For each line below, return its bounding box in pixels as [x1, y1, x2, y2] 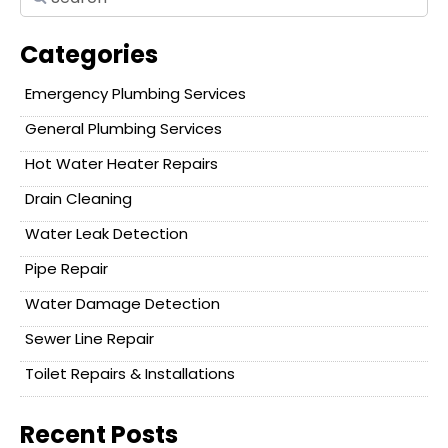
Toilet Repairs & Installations [25, 363, 235, 385]
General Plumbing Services [25, 118, 222, 140]
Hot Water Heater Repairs [25, 153, 218, 175]
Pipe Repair [25, 258, 108, 280]
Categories [20, 38, 158, 72]
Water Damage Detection [25, 293, 220, 315]
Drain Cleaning [25, 188, 132, 210]
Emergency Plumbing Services [25, 83, 246, 105]
